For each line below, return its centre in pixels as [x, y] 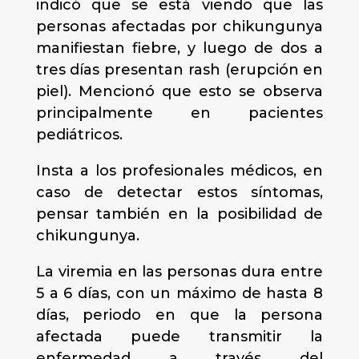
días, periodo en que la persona [179, 315]
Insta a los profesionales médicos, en [179, 171]
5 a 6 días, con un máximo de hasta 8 [179, 293]
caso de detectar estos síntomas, [179, 192]
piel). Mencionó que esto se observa [179, 91]
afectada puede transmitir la [179, 337]
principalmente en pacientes [179, 113]
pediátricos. [79, 135]
